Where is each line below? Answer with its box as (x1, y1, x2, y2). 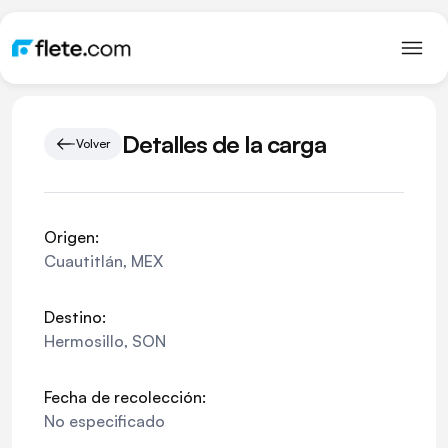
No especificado (44, 411, 165, 431)
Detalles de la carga (122, 128, 326, 159)
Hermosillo (44, 331, 124, 351)
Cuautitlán (44, 251, 123, 271)
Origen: (44, 227, 99, 247)
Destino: (44, 307, 106, 327)
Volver (76, 136, 110, 151)
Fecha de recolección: (44, 387, 206, 407)
